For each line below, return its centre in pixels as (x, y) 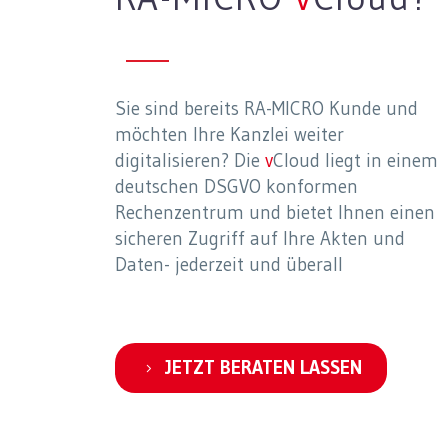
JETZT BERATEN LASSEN (263, 368)
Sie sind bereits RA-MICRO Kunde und (266, 109)
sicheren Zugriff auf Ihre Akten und (259, 239)
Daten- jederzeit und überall (228, 265)
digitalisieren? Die (189, 161)
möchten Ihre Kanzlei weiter (229, 135)
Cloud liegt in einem (355, 161)
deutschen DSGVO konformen (236, 187)
